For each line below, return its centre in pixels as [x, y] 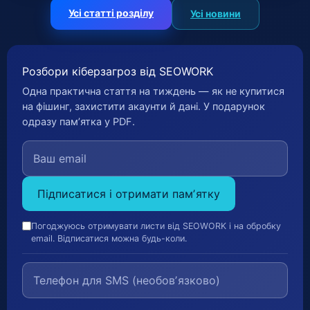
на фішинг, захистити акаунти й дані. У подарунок [144, 106]
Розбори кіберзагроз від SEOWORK [118, 71]
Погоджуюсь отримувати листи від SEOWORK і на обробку [156, 226]
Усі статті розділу [111, 12]
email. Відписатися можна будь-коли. [109, 238]
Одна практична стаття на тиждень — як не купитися [153, 91]
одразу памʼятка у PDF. [79, 121]
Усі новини [216, 13]
